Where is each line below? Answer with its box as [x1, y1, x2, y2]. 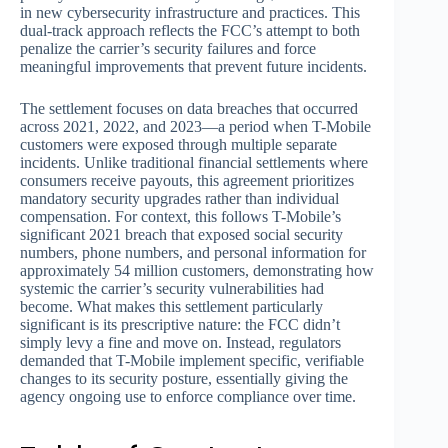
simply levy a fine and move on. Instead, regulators [20, 334, 341, 352]
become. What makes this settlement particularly [20, 298, 323, 316]
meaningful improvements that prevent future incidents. [20, 58, 367, 76]
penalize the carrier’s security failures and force [20, 40, 316, 58]
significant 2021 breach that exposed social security [20, 226, 343, 244]
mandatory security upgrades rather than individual [20, 190, 339, 208]
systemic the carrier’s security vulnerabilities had [20, 280, 324, 298]
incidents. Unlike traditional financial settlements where [20, 154, 368, 172]
